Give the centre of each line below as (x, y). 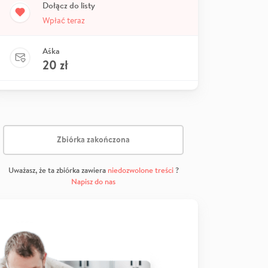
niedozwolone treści (140, 170)
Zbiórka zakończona (93, 140)
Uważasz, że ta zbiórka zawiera (58, 170)
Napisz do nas (93, 181)
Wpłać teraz (64, 20)
